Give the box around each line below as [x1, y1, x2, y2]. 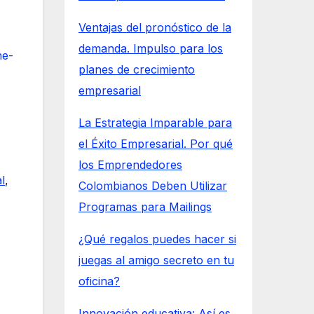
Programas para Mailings [78, 200, 212, 214]
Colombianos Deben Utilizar [78, 179, 227, 193]
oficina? [78, 274, 120, 289]
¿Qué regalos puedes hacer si [78, 232, 236, 247]
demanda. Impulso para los [78, 41, 223, 56]
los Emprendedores [78, 158, 182, 172]
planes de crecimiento [78, 62, 195, 77]
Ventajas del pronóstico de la [78, 20, 231, 35]
